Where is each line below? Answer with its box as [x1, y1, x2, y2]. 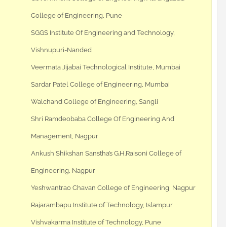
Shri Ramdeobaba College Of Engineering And [31, 115, 174, 123]
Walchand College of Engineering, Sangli [31, 98, 158, 106]
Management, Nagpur [31, 132, 98, 140]
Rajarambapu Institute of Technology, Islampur [31, 201, 173, 209]
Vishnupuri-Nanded [31, 46, 92, 54]
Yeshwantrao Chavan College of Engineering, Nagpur [31, 184, 196, 192]
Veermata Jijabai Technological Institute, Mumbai [31, 63, 180, 71]
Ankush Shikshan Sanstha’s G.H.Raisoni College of [31, 149, 181, 158]
